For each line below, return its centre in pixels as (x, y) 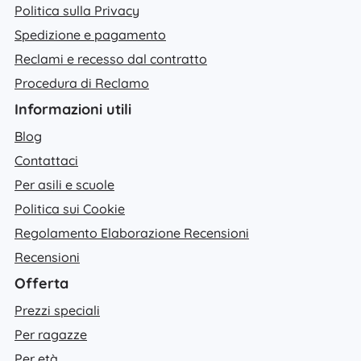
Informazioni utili (73, 109)
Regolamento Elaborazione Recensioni (132, 232)
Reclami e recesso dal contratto (111, 58)
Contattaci (46, 160)
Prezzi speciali (57, 310)
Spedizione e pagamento (90, 34)
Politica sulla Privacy (77, 10)
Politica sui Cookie (70, 208)
